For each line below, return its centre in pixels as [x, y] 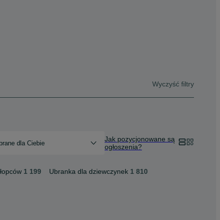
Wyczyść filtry [173, 84]
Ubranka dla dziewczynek [89, 171]
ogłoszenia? [123, 147]
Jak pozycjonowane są [140, 139]
